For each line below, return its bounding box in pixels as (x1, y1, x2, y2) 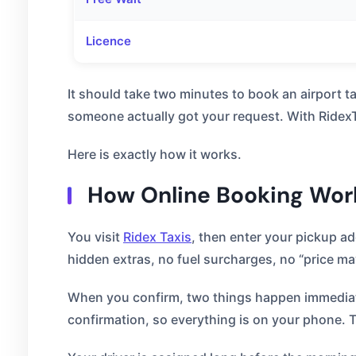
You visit (68, 229, 123, 245)
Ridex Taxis (123, 229, 192, 245)
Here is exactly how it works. (68, 146, 242, 162)
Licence (86, 33, 131, 48)
